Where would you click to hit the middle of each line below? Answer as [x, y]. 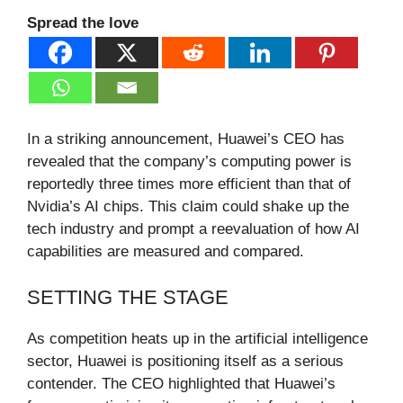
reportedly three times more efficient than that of [189, 184]
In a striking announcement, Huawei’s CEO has [186, 139]
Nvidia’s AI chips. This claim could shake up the [188, 207]
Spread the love [83, 23]
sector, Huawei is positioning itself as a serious [185, 361]
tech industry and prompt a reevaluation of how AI [193, 229]
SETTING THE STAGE [128, 297]
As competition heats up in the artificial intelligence [197, 338]
